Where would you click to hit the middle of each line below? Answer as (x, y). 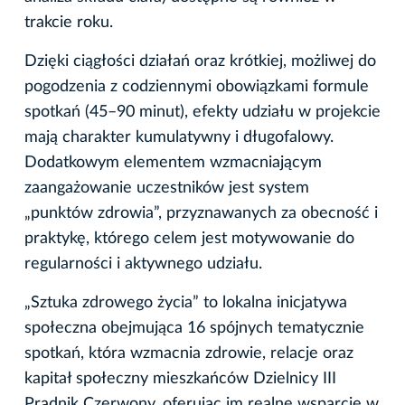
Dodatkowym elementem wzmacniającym (173, 162)
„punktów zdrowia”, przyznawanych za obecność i (201, 213)
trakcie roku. (69, 22)
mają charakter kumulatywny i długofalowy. (179, 137)
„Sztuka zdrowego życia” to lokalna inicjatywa (186, 302)
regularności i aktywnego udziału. (143, 264)
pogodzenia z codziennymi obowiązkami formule (197, 86)
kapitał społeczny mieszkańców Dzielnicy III (180, 378)
